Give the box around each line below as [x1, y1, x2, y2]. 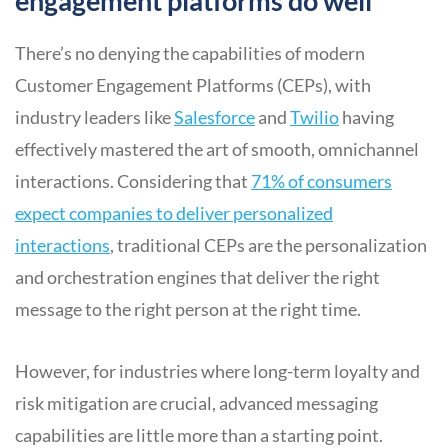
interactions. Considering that [15, 169, 251, 192]
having [339, 105, 394, 128]
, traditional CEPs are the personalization [110, 233, 427, 256]
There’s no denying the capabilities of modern [15, 41, 365, 64]
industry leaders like [15, 105, 174, 128]
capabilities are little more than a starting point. [15, 423, 383, 446]
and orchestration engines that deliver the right [15, 265, 380, 288]
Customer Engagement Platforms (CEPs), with [15, 73, 371, 96]
